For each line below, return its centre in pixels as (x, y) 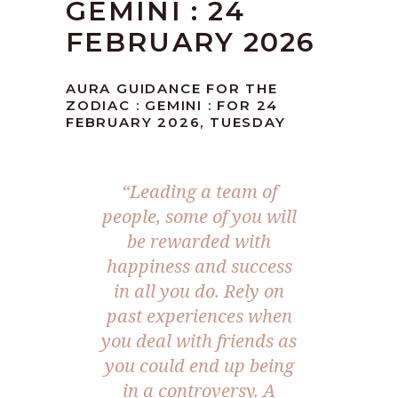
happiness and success (199, 267)
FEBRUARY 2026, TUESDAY (176, 123)
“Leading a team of (199, 192)
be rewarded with (199, 242)
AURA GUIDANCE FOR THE (172, 89)
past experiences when (199, 316)
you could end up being (199, 366)
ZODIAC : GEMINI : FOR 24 (172, 106)
